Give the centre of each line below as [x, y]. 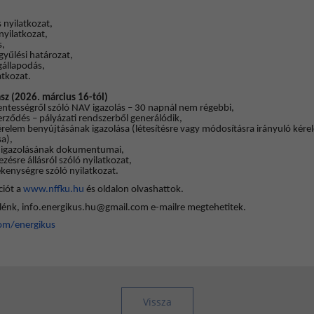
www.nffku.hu [54, 189]
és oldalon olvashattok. [134, 189]
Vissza [157, 301]
